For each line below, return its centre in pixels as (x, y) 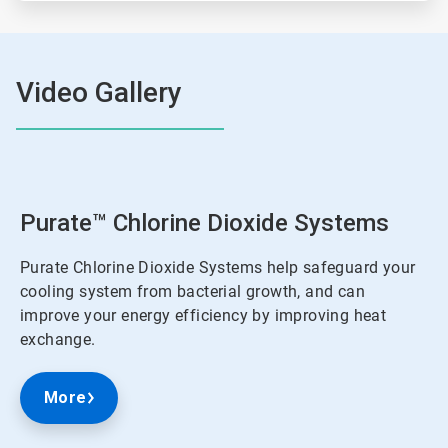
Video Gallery (99, 92)
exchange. (58, 339)
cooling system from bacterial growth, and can (192, 291)
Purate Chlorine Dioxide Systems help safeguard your (218, 267)
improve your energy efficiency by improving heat (203, 315)
